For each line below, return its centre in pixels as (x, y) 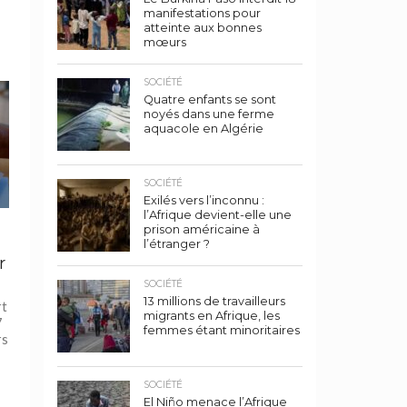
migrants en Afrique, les (212, 316)
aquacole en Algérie (203, 129)
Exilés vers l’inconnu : (204, 200)
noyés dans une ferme (209, 114)
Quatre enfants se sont (210, 99)
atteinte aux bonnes (203, 28)
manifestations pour (202, 13)
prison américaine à (202, 229)
